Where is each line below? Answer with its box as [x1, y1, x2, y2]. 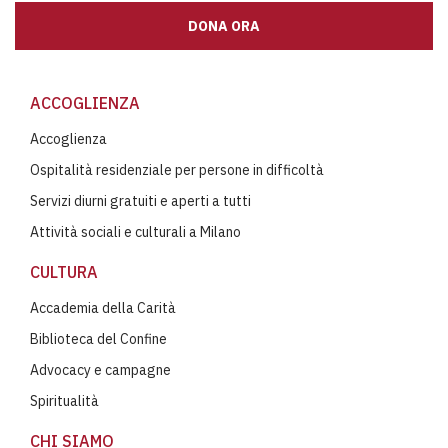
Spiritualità [30, 391, 99, 410]
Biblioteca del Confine [30, 329, 167, 348]
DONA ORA [188, 16, 260, 35]
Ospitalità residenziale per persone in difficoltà [30, 160, 324, 179]
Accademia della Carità [30, 298, 176, 317]
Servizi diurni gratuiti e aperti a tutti [30, 191, 251, 210]
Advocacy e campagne [30, 360, 171, 379]
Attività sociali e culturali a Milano [30, 222, 241, 241]
